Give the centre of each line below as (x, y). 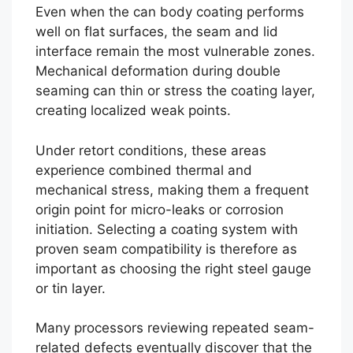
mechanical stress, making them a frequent (172, 190)
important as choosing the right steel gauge (173, 268)
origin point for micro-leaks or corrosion (160, 209)
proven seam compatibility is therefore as (166, 249)
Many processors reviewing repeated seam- (175, 328)
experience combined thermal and (144, 170)
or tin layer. (71, 288)
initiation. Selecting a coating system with (167, 229)
